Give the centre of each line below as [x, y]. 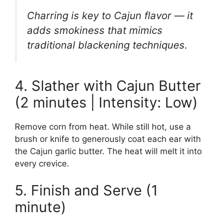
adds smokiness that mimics [95, 30]
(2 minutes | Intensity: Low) [106, 102]
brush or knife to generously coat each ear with [108, 139]
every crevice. [42, 163]
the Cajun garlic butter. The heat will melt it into [108, 151]
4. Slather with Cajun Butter [108, 85]
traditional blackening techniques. [107, 45]
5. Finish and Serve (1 [86, 191]
